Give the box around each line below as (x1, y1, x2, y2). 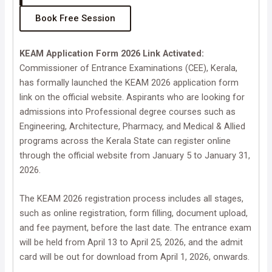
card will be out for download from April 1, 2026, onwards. (19, 251, 250, 262)
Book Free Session (35, 12, 116, 24)
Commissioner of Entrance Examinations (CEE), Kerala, (19, 62, 238, 73)
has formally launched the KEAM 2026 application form (19, 76, 239, 88)
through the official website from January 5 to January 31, (19, 149, 251, 161)
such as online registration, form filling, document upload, (19, 207, 248, 219)
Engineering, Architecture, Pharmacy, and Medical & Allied (19, 120, 246, 132)
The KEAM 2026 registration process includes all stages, (19, 192, 244, 204)
